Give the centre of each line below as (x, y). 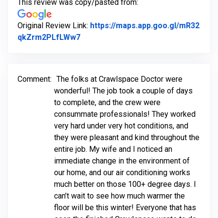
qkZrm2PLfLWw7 (49, 37)
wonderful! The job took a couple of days (123, 91)
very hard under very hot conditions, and (121, 126)
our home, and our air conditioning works (122, 173)
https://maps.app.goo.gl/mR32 (145, 26)
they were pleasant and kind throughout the (127, 138)
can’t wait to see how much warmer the (119, 196)
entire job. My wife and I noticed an (113, 149)
